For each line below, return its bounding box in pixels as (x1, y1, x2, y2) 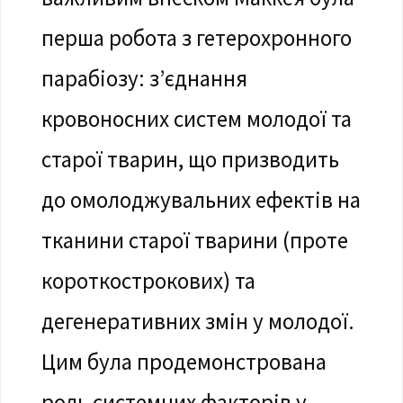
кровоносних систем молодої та (40, 104, 352, 134)
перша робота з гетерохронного (40, 23, 352, 53)
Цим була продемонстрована (40, 347, 327, 377)
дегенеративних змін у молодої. (40, 307, 354, 336)
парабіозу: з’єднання (40, 64, 247, 94)
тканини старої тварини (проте (40, 226, 348, 255)
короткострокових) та (40, 266, 255, 296)
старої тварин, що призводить (40, 145, 339, 175)
